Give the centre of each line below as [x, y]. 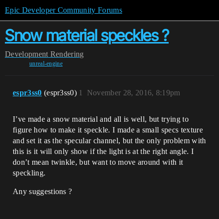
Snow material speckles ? [87, 35]
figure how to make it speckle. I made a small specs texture [108, 130]
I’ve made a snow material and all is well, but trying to [101, 119]
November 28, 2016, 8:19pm [133, 93]
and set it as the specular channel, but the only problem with [109, 141]
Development [27, 54]
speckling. [29, 173]
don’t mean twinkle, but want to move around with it [98, 162]
